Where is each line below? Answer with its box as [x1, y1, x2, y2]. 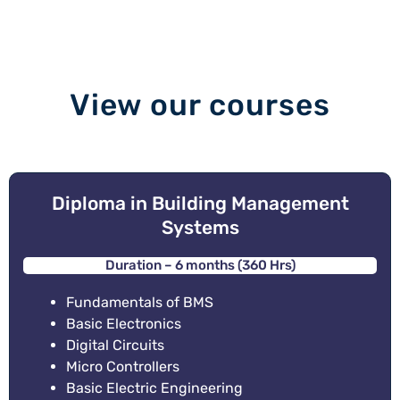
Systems [161, 216, 239, 239]
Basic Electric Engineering [66, 379, 243, 397]
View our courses [70, 87, 330, 123]
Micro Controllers [66, 358, 179, 376]
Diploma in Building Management [51, 192, 349, 215]
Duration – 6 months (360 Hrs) [104, 257, 296, 274]
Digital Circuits [66, 337, 164, 354]
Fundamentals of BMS [66, 294, 213, 312]
